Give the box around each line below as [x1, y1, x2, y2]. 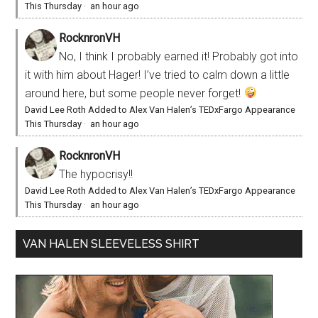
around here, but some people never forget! [25, 86, 244, 100]
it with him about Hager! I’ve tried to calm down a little [25, 67, 290, 82]
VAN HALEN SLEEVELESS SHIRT [23, 236, 200, 251]
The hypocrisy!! [59, 167, 133, 181]
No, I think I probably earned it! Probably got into [59, 49, 299, 63]
